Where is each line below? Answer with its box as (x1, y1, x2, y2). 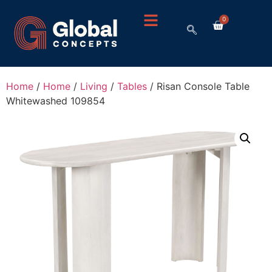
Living (80, 80, 107, 93)
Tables (117, 80, 147, 93)
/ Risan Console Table (147, 80, 250, 93)
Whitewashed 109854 (6, 95, 105, 107)
